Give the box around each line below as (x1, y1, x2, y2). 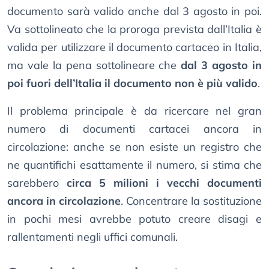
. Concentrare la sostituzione (121, 194, 262, 208)
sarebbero (7, 176, 67, 190)
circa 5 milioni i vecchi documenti (67, 176, 262, 190)
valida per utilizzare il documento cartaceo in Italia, (7, 40, 262, 55)
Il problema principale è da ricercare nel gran (7, 104, 262, 118)
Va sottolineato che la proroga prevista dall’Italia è (7, 22, 262, 37)
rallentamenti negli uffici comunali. (7, 230, 178, 244)
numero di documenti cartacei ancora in (7, 122, 262, 136)
